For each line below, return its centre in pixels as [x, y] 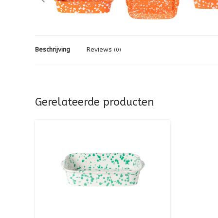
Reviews [100, 50]
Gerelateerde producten [95, 102]
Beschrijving [53, 50]
